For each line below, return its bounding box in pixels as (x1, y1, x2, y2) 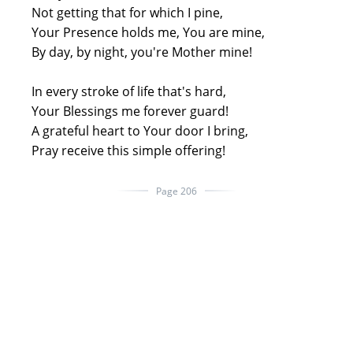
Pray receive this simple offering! (19, 141, 225, 159)
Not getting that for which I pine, (19, 3, 223, 21)
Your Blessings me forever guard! (19, 102, 229, 120)
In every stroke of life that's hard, (19, 82, 226, 100)
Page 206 (156, 184, 197, 198)
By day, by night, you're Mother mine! (19, 43, 252, 61)
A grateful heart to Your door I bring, (19, 121, 248, 139)
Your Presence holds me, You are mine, (19, 23, 265, 41)
